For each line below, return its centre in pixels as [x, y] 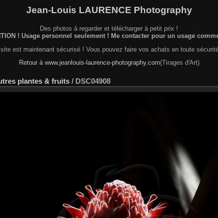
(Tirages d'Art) [180, 63]
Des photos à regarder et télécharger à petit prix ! [109, 28]
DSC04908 [93, 81]
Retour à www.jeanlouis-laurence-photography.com [89, 63]
